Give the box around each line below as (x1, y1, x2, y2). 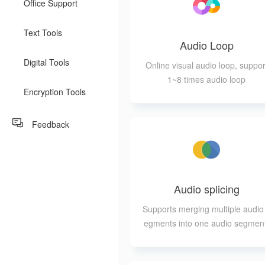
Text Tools (24, 27, 62, 38)
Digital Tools (24, 56, 69, 68)
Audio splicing (173, 181, 240, 196)
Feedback (32, 118, 69, 131)
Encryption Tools (24, 86, 86, 98)
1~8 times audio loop (167, 73, 245, 85)
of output (190, 245, 223, 257)
